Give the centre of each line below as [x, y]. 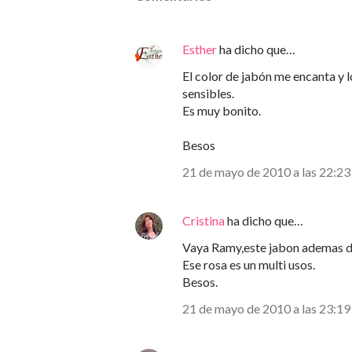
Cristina [203, 220]
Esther [200, 49]
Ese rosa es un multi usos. [249, 264]
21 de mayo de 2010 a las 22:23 [266, 172]
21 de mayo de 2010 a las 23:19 [266, 308]
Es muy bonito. [222, 110]
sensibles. [208, 93]
